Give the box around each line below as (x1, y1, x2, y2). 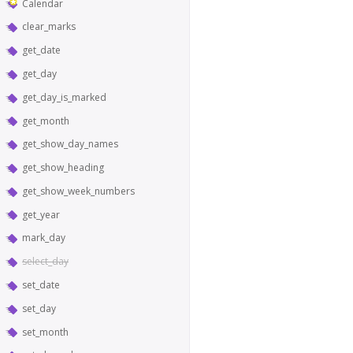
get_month (22, 113, 69, 128)
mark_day (22, 231, 65, 245)
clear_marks (22, 20, 76, 34)
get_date (22, 43, 61, 58)
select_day (22, 255, 69, 269)
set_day (22, 301, 56, 315)
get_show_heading (22, 161, 104, 175)
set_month (22, 325, 69, 339)
